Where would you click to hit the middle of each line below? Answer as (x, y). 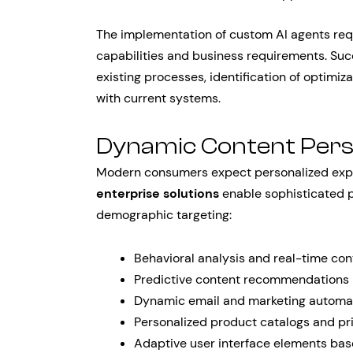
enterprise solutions (158, 193)
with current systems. (158, 98)
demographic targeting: (164, 215)
